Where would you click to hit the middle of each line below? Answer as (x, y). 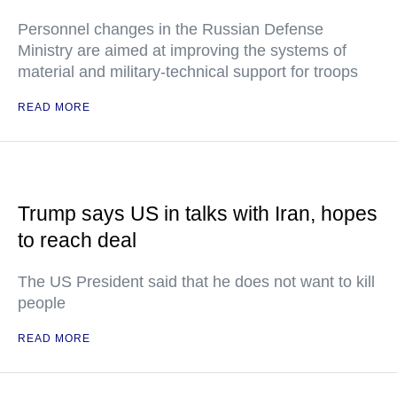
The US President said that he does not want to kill (196, 282)
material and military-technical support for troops (188, 72)
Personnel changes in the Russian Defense (171, 30)
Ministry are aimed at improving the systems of (182, 51)
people (42, 304)
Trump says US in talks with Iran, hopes (198, 214)
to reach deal (77, 241)
